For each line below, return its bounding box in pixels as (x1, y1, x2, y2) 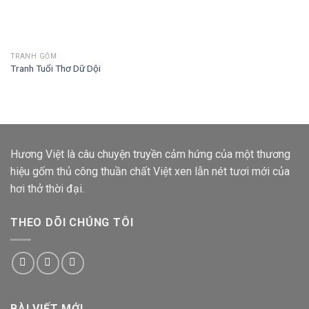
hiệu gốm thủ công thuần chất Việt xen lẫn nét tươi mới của (10, 165, 290, 179)
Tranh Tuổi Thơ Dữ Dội (10, 63, 101, 74)
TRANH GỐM (10, 52, 57, 60)
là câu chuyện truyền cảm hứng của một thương (67, 148, 290, 161)
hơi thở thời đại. (10, 182, 84, 196)
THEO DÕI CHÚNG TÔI (10, 216, 134, 230)
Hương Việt (10, 148, 67, 161)
